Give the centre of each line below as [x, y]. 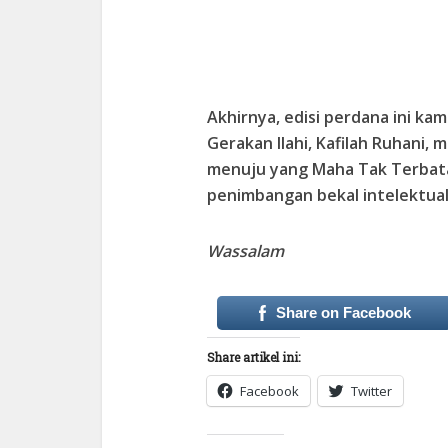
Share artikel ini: [253, 356]
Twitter [371, 390]
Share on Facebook [343, 312]
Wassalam [245, 250]
